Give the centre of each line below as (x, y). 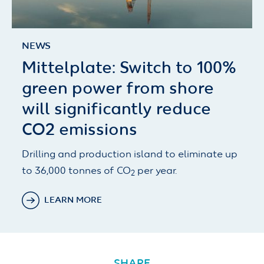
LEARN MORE (73, 200)
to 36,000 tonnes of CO (76, 171)
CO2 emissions (80, 131)
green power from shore (118, 89)
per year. (156, 171)
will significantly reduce (116, 110)
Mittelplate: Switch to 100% (129, 69)
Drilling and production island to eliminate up (130, 155)
